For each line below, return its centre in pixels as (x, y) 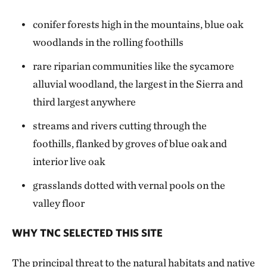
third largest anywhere (85, 102)
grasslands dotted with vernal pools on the (129, 185)
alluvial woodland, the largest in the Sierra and (138, 84)
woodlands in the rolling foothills (108, 42)
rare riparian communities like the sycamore (134, 66)
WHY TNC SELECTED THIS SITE (87, 233)
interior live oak (69, 162)
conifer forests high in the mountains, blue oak (138, 24)
